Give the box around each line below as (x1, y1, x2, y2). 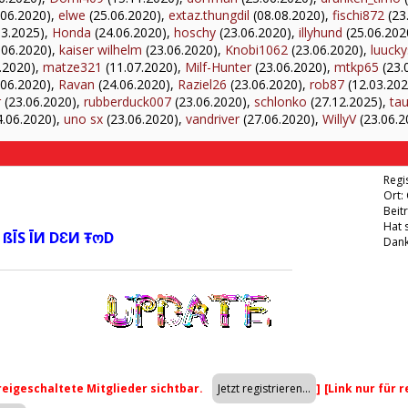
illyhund (299, 24, 342, 41)
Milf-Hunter (185, 58, 251, 76)
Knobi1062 (225, 41, 288, 58)
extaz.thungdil (168, 6, 250, 24)
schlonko (254, 93, 307, 110)
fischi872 (332, 6, 384, 24)
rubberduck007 (84, 93, 171, 110)
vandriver (186, 110, 240, 127)
